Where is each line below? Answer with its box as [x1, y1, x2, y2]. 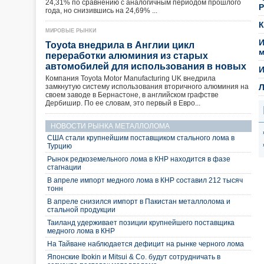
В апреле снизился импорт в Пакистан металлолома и [47, 197, 230, 206]
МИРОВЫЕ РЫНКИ [45, 28, 96, 34]
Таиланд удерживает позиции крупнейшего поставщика [47, 219, 235, 227]
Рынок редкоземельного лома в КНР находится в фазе [47, 155, 230, 163]
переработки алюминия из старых [45, 51, 208, 61]
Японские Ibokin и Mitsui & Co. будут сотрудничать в [47, 253, 220, 261]
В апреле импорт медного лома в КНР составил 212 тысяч [47, 176, 243, 184]
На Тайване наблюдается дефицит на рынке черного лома [47, 240, 247, 248]
